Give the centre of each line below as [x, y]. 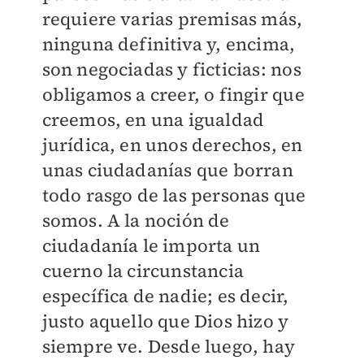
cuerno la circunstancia [143, 271]
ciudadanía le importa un [151, 246]
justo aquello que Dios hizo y [165, 321]
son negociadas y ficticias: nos [171, 69]
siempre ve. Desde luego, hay [169, 347]
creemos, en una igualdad [153, 120]
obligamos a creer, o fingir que [173, 95]
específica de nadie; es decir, [165, 296]
